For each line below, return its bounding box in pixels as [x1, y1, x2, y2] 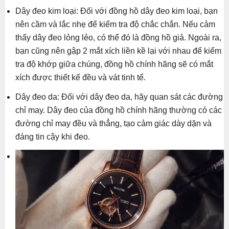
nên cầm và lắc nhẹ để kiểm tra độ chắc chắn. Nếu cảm [15, 19, 215, 29]
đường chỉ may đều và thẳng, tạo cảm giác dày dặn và [15, 119, 212, 128]
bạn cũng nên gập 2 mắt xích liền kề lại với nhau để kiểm [15, 46, 221, 55]
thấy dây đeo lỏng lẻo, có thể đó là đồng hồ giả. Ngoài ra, [15, 33, 221, 42]
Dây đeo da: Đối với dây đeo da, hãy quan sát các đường [15, 92, 223, 101]
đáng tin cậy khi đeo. [15, 132, 90, 141]
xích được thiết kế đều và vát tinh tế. [15, 73, 146, 82]
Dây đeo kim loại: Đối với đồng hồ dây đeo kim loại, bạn [15, 6, 218, 15]
